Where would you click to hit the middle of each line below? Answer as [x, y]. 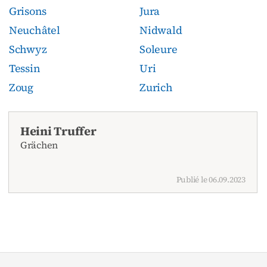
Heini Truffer [58, 131]
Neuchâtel [34, 30]
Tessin [24, 68]
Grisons [28, 11]
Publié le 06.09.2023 [211, 179]
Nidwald [161, 30]
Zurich [156, 87]
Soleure [159, 49]
